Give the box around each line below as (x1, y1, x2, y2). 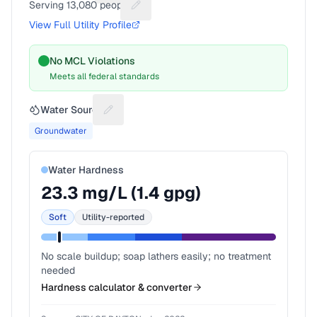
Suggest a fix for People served (134, 4, 279, 18)
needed (41, 264, 75, 277)
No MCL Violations (50, 54, 135, 67)
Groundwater (35, 125, 87, 137)
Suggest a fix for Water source (107, 109, 264, 125)
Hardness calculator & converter (41, 281, 192, 294)
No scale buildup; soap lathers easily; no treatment (41, 250, 271, 263)
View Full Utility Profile (29, 18, 132, 31)
